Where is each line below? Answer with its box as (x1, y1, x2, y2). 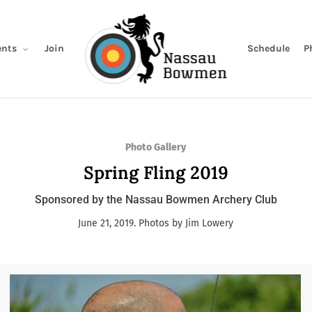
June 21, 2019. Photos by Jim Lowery (78, 217, 234, 229)
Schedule (247, 42, 290, 54)
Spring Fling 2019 (83, 162, 228, 184)
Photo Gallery (125, 141, 187, 153)
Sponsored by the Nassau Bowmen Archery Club (34, 192, 277, 206)
